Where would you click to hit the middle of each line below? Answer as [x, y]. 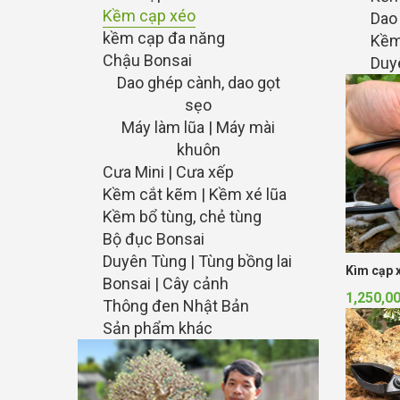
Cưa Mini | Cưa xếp [168, 172]
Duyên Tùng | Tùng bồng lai [197, 261]
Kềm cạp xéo [149, 16]
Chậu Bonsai [147, 60]
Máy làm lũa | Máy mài [198, 127]
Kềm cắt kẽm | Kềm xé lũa [195, 194]
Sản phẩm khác [158, 328]
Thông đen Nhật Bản [176, 306]
